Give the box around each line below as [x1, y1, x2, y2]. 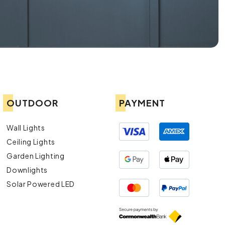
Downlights [7, 165, 48, 175]
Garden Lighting [7, 151, 65, 161]
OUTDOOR [7, 97, 59, 109]
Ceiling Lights [7, 137, 55, 147]
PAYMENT [119, 97, 166, 109]
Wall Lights [7, 123, 45, 133]
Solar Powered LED [7, 179, 75, 189]
